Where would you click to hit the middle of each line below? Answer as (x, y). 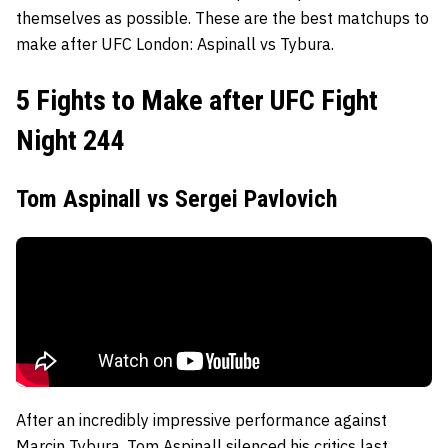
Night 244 (70, 141)
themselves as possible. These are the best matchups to (222, 18)
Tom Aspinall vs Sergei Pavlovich (176, 199)
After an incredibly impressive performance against (201, 420)
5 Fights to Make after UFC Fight (197, 101)
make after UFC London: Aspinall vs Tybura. (175, 44)
